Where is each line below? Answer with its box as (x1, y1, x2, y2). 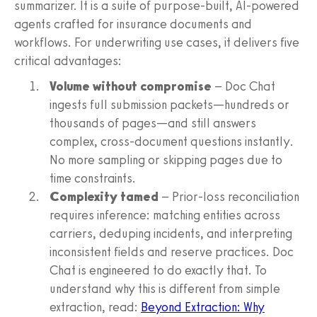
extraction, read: (50, 299, 141, 315)
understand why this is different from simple (50, 280, 280, 296)
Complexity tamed (50, 188, 158, 204)
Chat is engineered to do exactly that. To (50, 262, 267, 278)
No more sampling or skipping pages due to (50, 151, 282, 168)
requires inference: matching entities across (50, 207, 280, 223)
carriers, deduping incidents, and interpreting (50, 225, 292, 241)
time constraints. (50, 170, 136, 186)
